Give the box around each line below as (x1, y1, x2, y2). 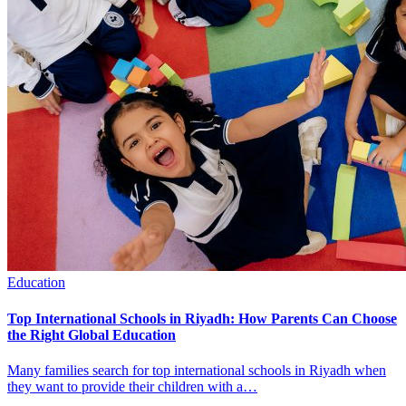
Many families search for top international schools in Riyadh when (7, 362, 386, 378)
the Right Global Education (7, 326, 176, 343)
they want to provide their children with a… (7, 378, 257, 394)
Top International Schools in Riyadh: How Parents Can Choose (7, 310, 397, 326)
